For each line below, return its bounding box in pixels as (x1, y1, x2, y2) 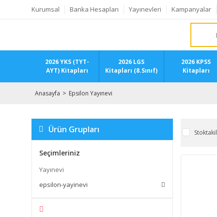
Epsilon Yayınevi (69, 89, 112, 97)
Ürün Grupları (48, 124, 99, 135)
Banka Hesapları (70, 5, 119, 14)
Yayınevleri (129, 5, 161, 14)
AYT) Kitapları (46, 66, 88, 75)
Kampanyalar (171, 5, 211, 14)
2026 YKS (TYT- (45, 58, 89, 66)
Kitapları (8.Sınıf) (105, 66, 158, 75)
